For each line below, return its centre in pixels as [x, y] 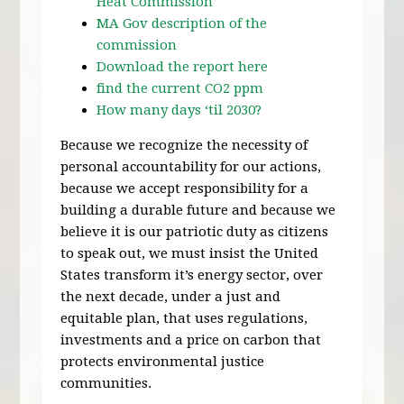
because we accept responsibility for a [185, 189]
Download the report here [183, 67]
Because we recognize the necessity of [184, 146]
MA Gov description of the [182, 24]
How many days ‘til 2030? [179, 110]
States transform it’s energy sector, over [192, 275]
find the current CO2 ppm [180, 89]
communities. [106, 384]
